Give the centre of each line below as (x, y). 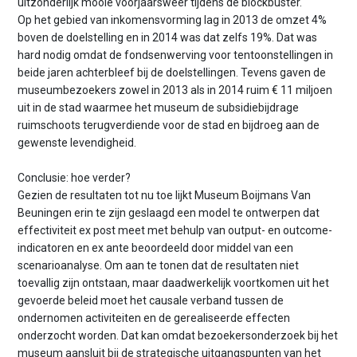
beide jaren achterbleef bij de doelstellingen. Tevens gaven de (172, 72)
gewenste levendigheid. (77, 142)
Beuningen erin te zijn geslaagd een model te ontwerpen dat (169, 213)
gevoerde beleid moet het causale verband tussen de (151, 301)
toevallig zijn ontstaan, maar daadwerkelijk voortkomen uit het (174, 283)
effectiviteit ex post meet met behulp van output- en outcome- (175, 231)
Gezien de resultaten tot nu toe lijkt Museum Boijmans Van (165, 196)
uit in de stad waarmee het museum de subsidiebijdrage (159, 107)
